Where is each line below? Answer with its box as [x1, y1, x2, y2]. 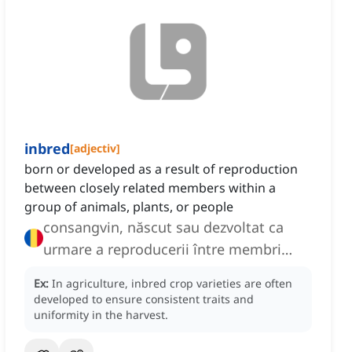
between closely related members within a [24, 179, 276, 197]
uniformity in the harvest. [34, 307, 168, 323]
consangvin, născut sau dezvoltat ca [43, 218, 284, 237]
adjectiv [74, 141, 116, 156]
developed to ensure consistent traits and [34, 291, 254, 307]
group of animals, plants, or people [24, 198, 233, 216]
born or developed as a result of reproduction [24, 160, 298, 178]
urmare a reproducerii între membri [43, 240, 281, 259]
